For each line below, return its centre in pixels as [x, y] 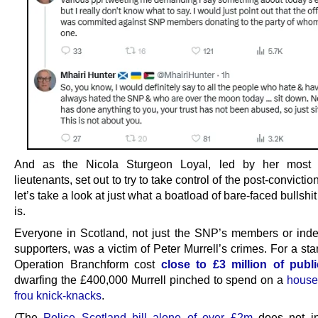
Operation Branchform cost [88, 264]
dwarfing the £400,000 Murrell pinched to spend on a [151, 280]
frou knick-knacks [58, 296]
